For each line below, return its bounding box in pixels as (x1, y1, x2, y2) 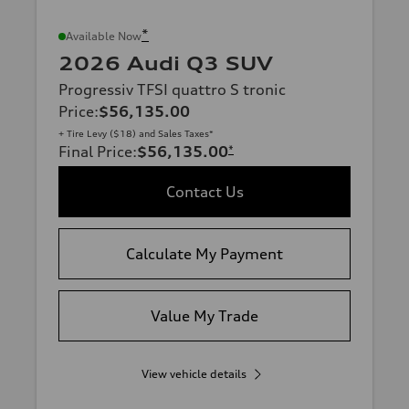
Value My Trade (151, 306, 258, 325)
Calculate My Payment (126, 244, 283, 263)
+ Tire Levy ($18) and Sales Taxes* (58, 127, 214, 139)
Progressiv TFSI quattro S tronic (58, 79, 286, 99)
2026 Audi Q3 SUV (58, 51, 273, 75)
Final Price (58, 142, 132, 161)
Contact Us (165, 182, 244, 201)
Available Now (66, 28, 142, 43)
